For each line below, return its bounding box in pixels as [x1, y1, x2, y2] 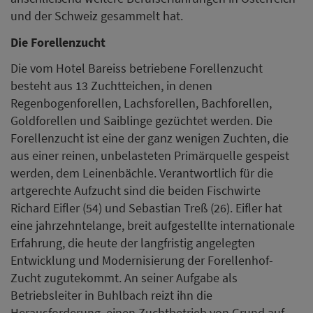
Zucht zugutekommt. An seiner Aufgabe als [10, 270, 238, 286]
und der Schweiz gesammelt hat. [10, 8, 183, 24]
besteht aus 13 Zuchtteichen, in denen [10, 78, 212, 94]
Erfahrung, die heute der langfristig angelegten [10, 235, 255, 252]
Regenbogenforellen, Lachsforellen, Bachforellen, [10, 95, 272, 112]
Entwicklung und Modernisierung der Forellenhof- [10, 252, 273, 269]
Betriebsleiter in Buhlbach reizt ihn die [10, 287, 212, 304]
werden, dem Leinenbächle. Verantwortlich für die [10, 165, 273, 182]
